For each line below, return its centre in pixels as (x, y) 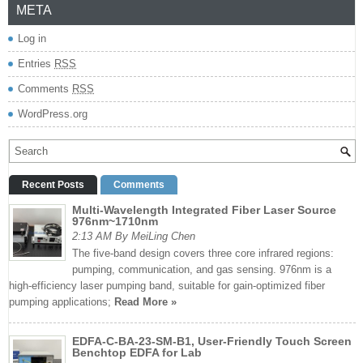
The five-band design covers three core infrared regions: (203, 253)
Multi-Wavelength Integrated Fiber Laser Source (204, 209)
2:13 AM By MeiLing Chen (134, 236)
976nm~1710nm (115, 221)
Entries (36, 63)
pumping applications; (62, 301)
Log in (32, 38)
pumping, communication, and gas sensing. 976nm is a (202, 269)
